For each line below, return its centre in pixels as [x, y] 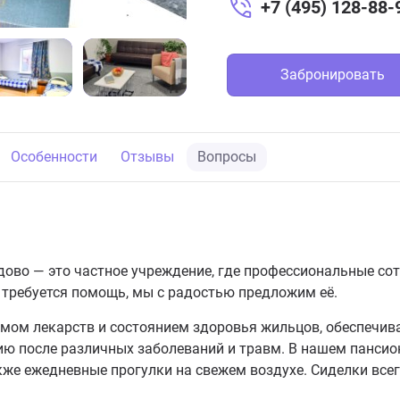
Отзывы [147, 157]
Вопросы [227, 157]
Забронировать [332, 75]
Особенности [54, 157]
